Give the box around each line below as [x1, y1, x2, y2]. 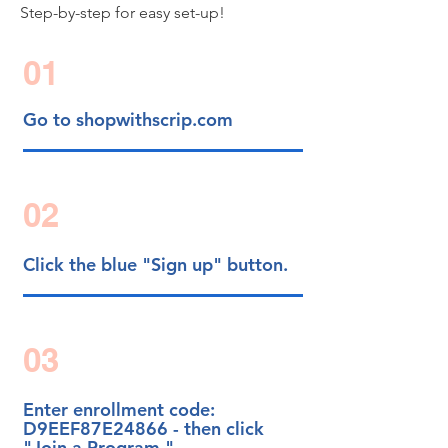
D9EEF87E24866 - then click [22, 417, 264, 440]
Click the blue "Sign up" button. [22, 253, 288, 276]
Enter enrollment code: [22, 398, 215, 421]
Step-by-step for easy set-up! [20, 3, 225, 22]
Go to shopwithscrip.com [22, 108, 233, 131]
